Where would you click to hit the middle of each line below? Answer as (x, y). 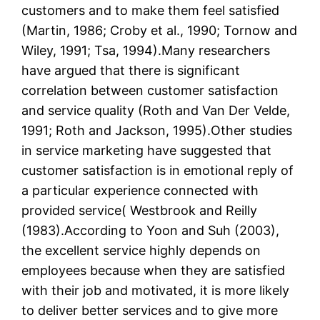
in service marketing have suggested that (147, 151)
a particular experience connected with (140, 191)
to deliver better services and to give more (150, 311)
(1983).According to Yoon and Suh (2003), (151, 231)
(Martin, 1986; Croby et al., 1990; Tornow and (160, 31)
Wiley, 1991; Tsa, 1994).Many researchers (146, 51)
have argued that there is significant (131, 71)
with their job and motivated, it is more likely (156, 291)
